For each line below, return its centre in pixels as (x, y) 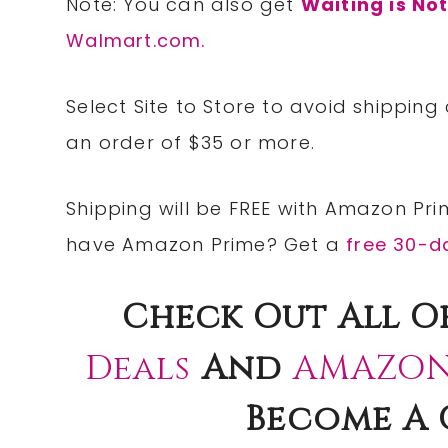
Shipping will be (147, 209)
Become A (342, 420)
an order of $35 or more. (191, 143)
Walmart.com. (136, 41)
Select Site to (135, 107)
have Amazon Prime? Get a (206, 245)
